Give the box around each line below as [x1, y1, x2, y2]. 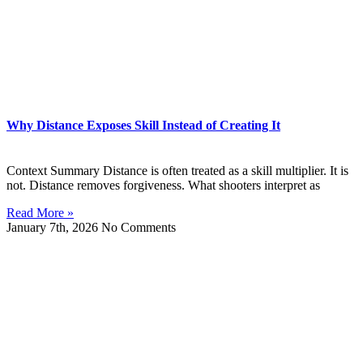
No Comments [101, 220, 176, 234]
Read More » [6, 205, 74, 220]
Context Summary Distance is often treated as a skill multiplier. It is [6, 163, 348, 177]
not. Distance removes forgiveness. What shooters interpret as [6, 177, 320, 192]
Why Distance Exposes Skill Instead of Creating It [6, 118, 280, 133]
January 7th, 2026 [6, 220, 101, 234]
